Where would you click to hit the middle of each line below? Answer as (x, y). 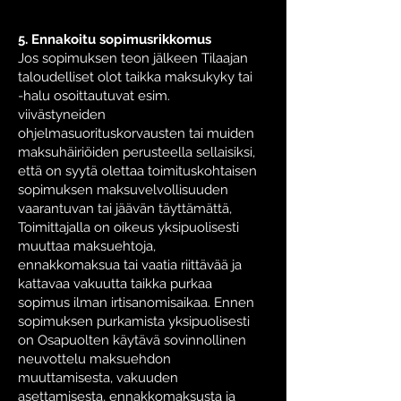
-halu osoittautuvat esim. (94, 96)
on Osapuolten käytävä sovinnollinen (132, 340)
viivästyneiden (62, 115)
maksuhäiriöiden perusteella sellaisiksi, (137, 152)
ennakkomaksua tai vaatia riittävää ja (130, 265)
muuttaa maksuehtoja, (87, 246)
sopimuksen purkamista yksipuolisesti (134, 321)
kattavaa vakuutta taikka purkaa (115, 284)
